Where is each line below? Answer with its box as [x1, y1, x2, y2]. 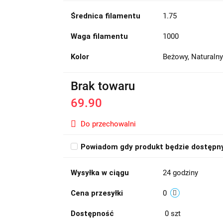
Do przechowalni [80, 119, 136, 128]
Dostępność [70, 209, 114, 218]
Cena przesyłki [70, 189, 123, 198]
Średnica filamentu [70, 11, 140, 20]
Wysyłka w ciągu [70, 168, 129, 177]
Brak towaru [70, 79, 135, 93]
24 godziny [162, 168, 198, 177]
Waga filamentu [70, 32, 128, 41]
